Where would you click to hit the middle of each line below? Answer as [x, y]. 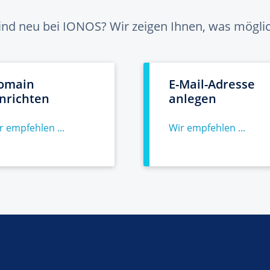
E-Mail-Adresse [212, 84]
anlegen [193, 99]
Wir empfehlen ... [207, 128]
